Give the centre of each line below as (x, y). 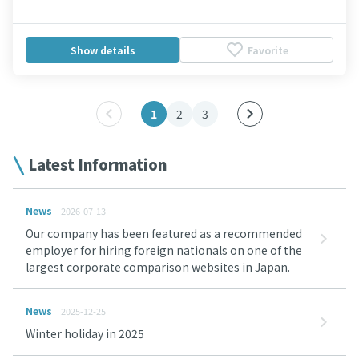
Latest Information (97, 164)
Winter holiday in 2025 (85, 333)
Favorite (268, 50)
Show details (103, 50)
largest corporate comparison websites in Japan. (158, 267)
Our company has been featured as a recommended (164, 233)
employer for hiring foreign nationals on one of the (164, 250)
